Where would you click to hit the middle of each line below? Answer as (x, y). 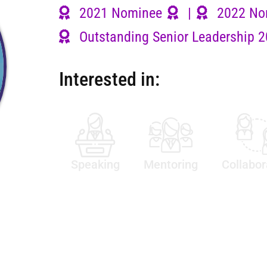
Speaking (95, 164)
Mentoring (170, 164)
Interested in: (109, 79)
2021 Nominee (119, 13)
